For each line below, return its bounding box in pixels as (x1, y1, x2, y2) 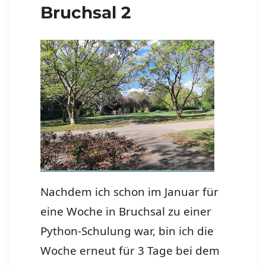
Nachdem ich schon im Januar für (40, 183, 219, 199)
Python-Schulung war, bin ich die (40, 223, 214, 239)
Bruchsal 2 (40, 2, 132, 23)
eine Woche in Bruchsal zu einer (40, 203, 212, 219)
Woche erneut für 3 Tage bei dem (40, 242, 220, 258)
